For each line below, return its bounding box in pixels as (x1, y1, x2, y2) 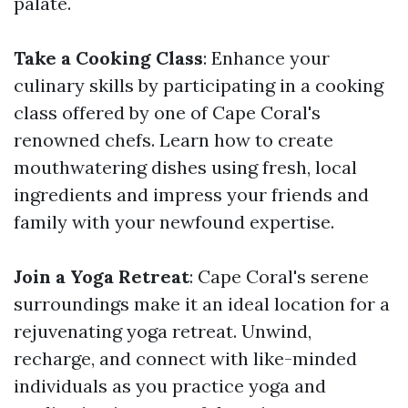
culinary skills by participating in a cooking (14, 74, 383, 97)
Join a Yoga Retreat (14, 265, 189, 288)
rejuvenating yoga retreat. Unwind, (14, 320, 311, 342)
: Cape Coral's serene (189, 265, 369, 288)
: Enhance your (203, 46, 330, 69)
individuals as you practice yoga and (14, 374, 326, 397)
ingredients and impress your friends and (14, 183, 369, 206)
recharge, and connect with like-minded (14, 347, 357, 370)
